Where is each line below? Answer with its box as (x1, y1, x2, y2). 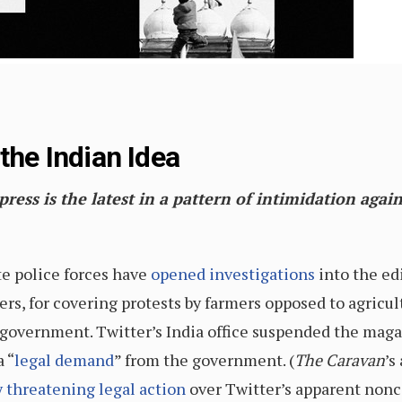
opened (151, 263, 205, 284)
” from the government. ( (114, 349, 294, 371)
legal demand (14, 349, 114, 371)
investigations (209, 263, 315, 284)
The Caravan (294, 349, 385, 371)
